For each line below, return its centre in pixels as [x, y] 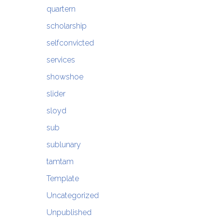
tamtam [60, 162]
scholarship [66, 26]
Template [62, 179]
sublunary [63, 145]
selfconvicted [70, 43]
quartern [61, 9]
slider [56, 94]
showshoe [65, 77]
